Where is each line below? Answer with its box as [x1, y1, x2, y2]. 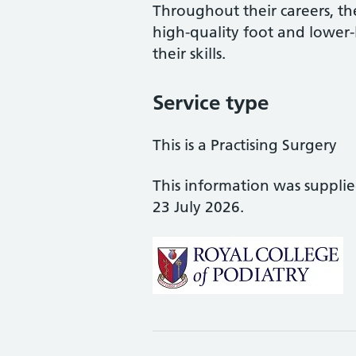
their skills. [153, 44, 226, 63]
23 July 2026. [153, 198, 244, 216]
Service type [153, 90, 269, 115]
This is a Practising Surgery [153, 136, 337, 154]
